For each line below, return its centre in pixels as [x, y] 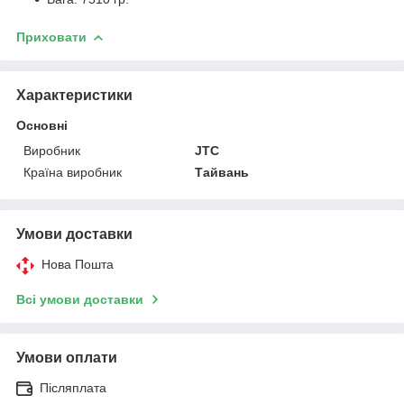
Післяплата [73, 387]
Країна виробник [73, 172]
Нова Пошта [78, 264]
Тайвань [222, 172]
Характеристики [74, 95]
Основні [42, 125]
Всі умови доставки [80, 299]
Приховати [51, 37]
